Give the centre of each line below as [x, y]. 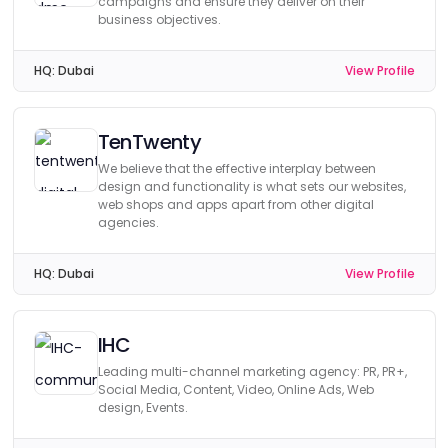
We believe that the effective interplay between [236, 168]
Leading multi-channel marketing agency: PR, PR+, [252, 371]
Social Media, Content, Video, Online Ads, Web [235, 389]
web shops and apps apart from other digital [235, 204]
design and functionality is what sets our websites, [251, 186]
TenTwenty [149, 142]
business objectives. [159, 19]
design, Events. [142, 407]
